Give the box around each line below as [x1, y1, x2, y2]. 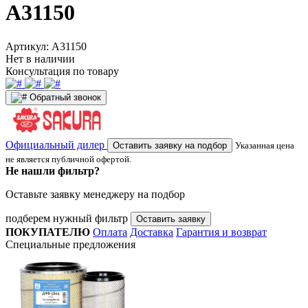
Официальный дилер [5, 138, 107, 151]
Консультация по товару [5, 65, 119, 77]
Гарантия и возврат [176, 225, 267, 238]
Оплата [93, 225, 127, 238]
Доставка [130, 225, 173, 238]
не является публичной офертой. [5, 153, 131, 164]
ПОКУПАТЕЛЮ [5, 225, 90, 238]
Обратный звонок [30, 91, 101, 102]
